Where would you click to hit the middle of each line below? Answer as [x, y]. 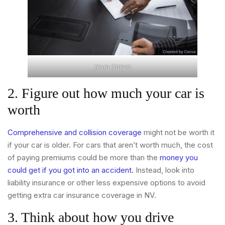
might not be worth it [178, 133]
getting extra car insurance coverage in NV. [82, 195]
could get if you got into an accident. [71, 170]
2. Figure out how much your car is [106, 93]
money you [179, 158]
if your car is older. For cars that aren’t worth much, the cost [110, 145]
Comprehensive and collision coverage [75, 133]
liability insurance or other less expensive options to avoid [106, 183]
